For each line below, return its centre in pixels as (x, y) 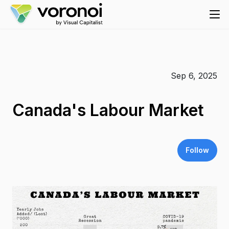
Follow (197, 150)
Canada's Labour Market (108, 110)
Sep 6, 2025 (194, 76)
